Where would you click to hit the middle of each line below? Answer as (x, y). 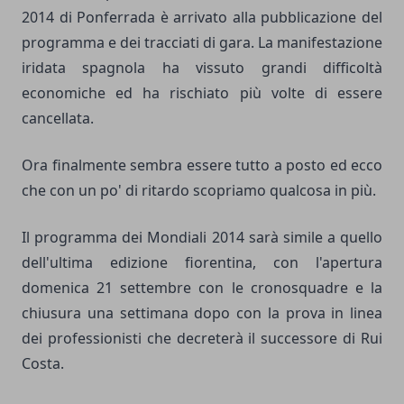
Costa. (43, 363)
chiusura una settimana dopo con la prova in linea (202, 312)
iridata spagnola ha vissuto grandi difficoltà (202, 67)
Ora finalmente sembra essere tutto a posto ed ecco (202, 165)
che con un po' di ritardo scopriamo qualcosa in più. (199, 190)
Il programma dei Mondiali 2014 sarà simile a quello (202, 237)
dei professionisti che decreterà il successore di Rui (202, 338)
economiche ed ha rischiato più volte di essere (202, 92)
